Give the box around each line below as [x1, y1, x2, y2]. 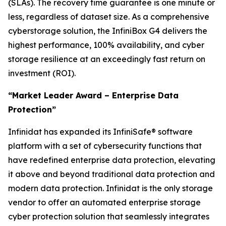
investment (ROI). [8, 68, 76, 78]
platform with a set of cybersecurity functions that [8, 141, 202, 151]
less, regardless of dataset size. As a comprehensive [8, 12, 209, 22]
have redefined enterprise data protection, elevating [8, 155, 215, 165]
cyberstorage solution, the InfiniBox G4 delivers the [8, 26, 207, 36]
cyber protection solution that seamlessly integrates [8, 211, 209, 221]
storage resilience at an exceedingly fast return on [8, 54, 205, 64]
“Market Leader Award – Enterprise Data [8, 90, 179, 100]
